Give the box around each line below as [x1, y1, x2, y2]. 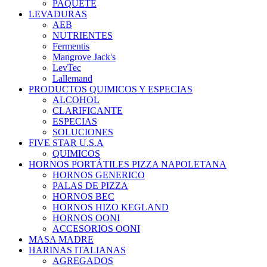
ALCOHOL [52, 95, 100, 105]
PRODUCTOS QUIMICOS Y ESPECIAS [29, 84, 193, 95]
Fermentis [52, 41, 89, 52]
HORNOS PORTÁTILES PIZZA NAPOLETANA [29, 159, 226, 170]
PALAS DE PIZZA [52, 181, 128, 191]
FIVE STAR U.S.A [29, 138, 104, 148]
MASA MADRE [29, 234, 94, 245]
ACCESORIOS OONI [52, 223, 140, 234]
